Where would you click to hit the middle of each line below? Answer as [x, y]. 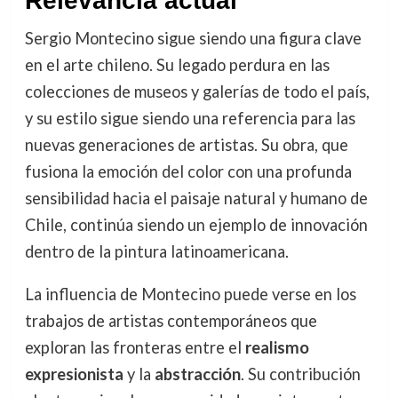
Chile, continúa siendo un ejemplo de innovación [196, 224]
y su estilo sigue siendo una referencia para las [190, 118]
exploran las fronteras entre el [135, 347]
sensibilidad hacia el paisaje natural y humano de [196, 198]
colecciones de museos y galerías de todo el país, [197, 91]
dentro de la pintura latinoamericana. [156, 251]
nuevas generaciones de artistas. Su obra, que [186, 144]
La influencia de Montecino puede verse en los [190, 294]
